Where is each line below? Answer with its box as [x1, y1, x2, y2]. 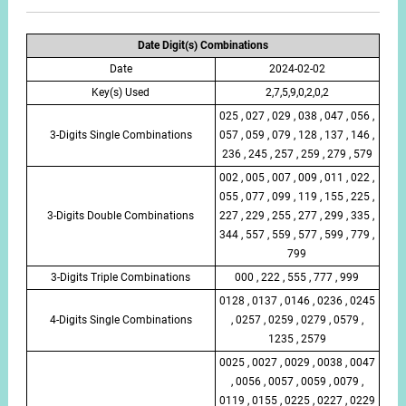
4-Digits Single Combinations [49, 313, 192, 326]
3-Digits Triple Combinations [51, 270, 191, 284]
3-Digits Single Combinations [49, 128, 192, 141]
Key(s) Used [92, 85, 150, 99]
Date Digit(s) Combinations [137, 38, 268, 52]
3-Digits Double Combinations [47, 208, 195, 222]
